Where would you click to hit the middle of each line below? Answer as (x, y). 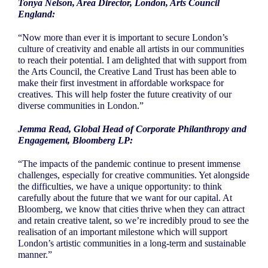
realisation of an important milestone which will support (123, 232)
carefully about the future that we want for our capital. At (125, 198)
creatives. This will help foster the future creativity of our (125, 95)
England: (36, 14)
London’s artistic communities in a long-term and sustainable (132, 243)
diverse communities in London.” (81, 106)
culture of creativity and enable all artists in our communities (131, 49)
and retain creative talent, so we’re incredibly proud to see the (133, 221)
